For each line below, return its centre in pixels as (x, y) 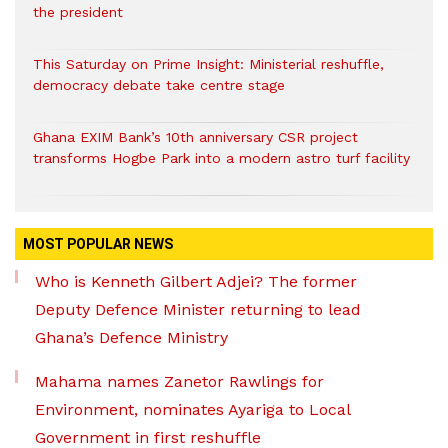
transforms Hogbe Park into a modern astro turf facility (221, 158)
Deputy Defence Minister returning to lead (198, 309)
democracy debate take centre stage (159, 85)
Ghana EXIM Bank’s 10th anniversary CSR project (195, 137)
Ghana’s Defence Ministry (131, 337)
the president (78, 12)
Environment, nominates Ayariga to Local (192, 409)
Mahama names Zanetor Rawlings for (179, 381)
